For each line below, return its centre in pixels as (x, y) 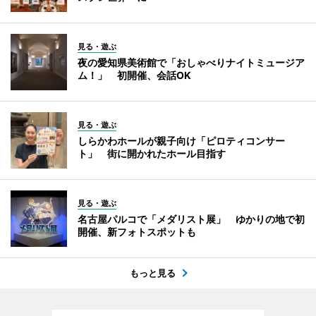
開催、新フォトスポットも (137, 232)
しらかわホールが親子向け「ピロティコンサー (181, 141)
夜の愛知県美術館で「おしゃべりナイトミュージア (191, 62)
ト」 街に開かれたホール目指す (152, 153)
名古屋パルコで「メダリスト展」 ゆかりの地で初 (191, 219)
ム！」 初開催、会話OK (134, 75)
